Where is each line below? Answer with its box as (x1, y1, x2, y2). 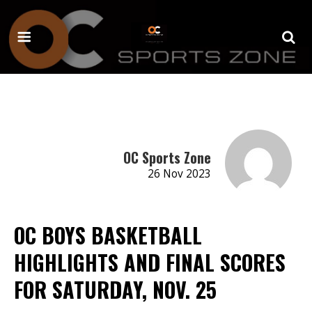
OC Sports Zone (123, 146, 211, 168)
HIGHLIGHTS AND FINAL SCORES (14, 246, 286, 278)
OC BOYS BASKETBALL (14, 219, 202, 251)
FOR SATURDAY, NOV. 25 (14, 273, 217, 305)
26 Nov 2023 (147, 166, 211, 181)
